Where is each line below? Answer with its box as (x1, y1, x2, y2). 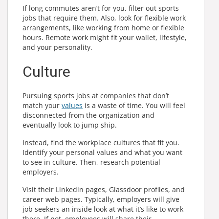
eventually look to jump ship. (22, 120, 117, 130)
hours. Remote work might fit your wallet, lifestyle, (22, 33, 187, 42)
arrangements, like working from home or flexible (22, 23, 184, 32)
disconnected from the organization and (22, 110, 154, 120)
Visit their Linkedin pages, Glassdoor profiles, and (22, 185, 185, 194)
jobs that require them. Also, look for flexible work (22, 13, 186, 22)
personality (54, 43, 90, 52)
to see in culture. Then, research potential (22, 157, 160, 167)
